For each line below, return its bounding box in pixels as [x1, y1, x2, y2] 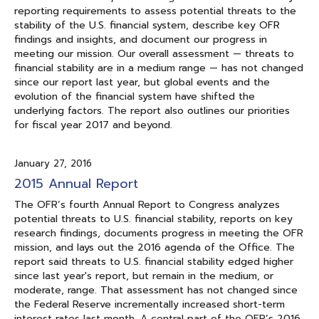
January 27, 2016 [14, 156, 92, 170]
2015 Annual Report [14, 173, 138, 194]
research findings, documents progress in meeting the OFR [14, 225, 303, 241]
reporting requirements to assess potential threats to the [14, 3, 296, 19]
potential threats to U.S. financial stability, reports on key [14, 211, 293, 226]
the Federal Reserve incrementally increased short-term [14, 296, 285, 312]
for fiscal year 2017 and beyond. [14, 117, 172, 132]
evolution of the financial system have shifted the [14, 88, 255, 104]
